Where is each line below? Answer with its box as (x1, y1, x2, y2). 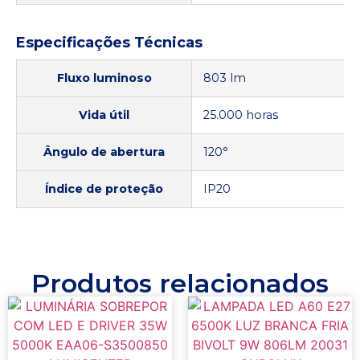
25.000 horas (203, 107, 278, 122)
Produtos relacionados (31, 267, 329, 299)
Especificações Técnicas (16, 33, 202, 51)
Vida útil (79, 107, 129, 122)
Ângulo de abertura (43, 144, 165, 159)
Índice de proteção (45, 181, 163, 196)
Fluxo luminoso (56, 70, 152, 85)
